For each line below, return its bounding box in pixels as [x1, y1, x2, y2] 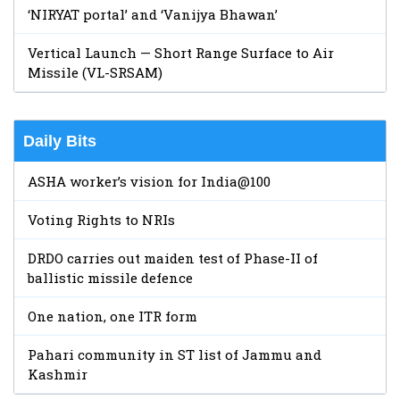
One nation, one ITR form [28, 307, 197, 326]
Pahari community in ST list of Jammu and [28, 346, 321, 364]
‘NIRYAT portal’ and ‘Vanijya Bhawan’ [28, 5, 278, 24]
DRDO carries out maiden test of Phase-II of [28, 249, 318, 268]
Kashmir [28, 365, 87, 384]
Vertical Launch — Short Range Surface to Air [28, 44, 334, 62]
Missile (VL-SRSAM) [28, 63, 162, 82]
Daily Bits [23, 132, 96, 151]
